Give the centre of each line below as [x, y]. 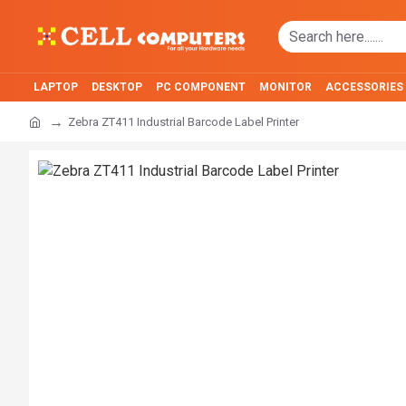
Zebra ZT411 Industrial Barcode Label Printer [184, 121]
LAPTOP [56, 87]
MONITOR [285, 87]
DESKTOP [117, 87]
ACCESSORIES [364, 87]
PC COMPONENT [201, 87]
